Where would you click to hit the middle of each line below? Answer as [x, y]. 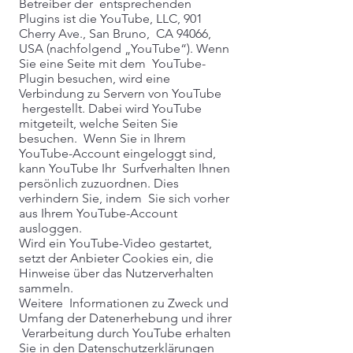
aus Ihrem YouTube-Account [98, 213]
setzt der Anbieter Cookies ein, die [116, 258]
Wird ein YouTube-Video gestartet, [115, 243]
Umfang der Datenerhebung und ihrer [125, 318]
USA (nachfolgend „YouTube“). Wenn [124, 48]
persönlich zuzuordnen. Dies [99, 183]
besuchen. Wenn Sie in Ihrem [102, 138]
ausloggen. [50, 228]
